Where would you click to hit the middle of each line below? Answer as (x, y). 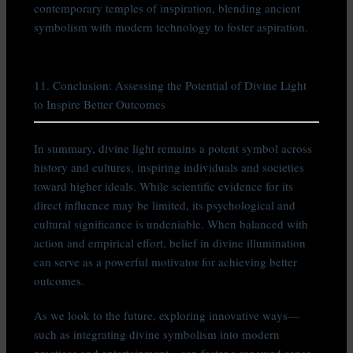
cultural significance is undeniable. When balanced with (171, 223)
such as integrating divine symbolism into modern (157, 334)
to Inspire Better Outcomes (100, 104)
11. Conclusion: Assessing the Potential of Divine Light (171, 85)
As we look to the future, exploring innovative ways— (167, 315)
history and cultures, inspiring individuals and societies (169, 167)
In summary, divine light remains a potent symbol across (173, 148)
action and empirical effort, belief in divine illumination (170, 242)
